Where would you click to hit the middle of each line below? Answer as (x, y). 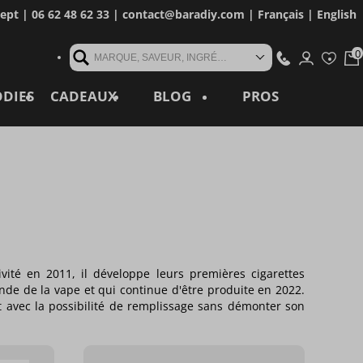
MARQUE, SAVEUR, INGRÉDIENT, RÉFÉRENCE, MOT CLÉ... (222, 58)
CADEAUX (84, 96)
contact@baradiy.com (183, 15)
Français (280, 15)
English (336, 15)
